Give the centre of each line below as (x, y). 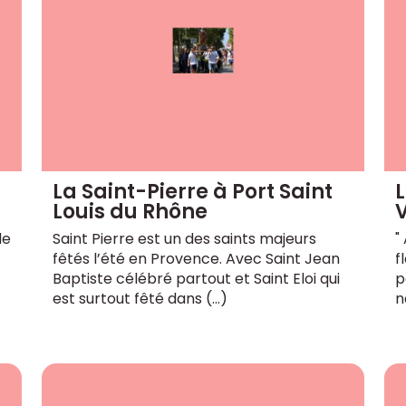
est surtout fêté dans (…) (140, 298)
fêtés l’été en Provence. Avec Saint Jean (197, 258)
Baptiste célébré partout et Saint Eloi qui (197, 278)
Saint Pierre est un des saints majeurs (185, 238)
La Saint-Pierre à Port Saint (193, 191)
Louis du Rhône (130, 211)
